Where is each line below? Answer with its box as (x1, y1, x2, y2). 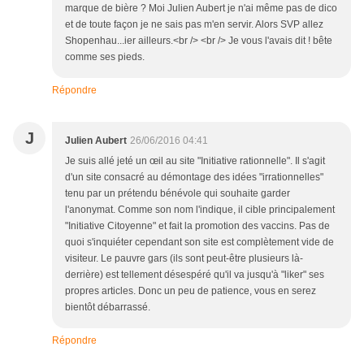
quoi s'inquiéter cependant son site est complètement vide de (65, 236, 334, 249)
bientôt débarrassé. (65, 301, 150, 314)
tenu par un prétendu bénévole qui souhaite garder (65, 188, 290, 200)
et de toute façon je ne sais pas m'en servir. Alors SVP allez (65, 19, 323, 31)
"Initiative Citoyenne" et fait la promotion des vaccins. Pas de (65, 220, 330, 232)
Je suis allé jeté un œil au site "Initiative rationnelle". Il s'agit (65, 155, 325, 167)
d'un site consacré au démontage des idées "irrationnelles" (65, 171, 323, 184)
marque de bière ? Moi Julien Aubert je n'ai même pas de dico (65, 2, 337, 15)
